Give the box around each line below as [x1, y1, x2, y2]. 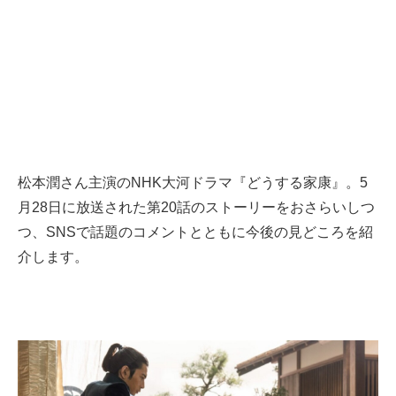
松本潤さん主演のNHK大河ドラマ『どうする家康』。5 [18, 175, 368, 191]
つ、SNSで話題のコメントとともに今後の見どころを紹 [18, 225, 373, 240]
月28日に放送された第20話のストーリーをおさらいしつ [18, 200, 375, 216]
